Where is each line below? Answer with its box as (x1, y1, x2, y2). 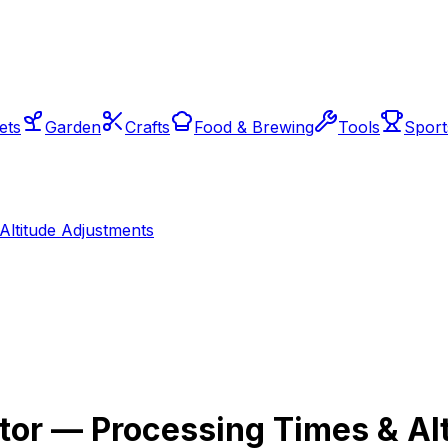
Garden (45, 117, 101, 137)
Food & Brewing (194, 117, 314, 137)
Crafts (125, 117, 170, 137)
